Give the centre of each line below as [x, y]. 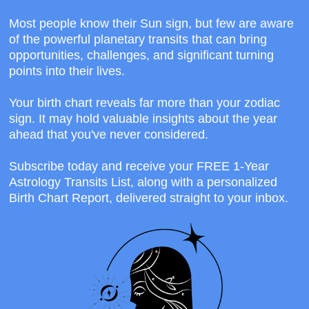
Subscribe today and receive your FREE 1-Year [139, 167]
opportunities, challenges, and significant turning [142, 56]
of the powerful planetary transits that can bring [138, 40]
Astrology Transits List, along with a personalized [143, 182]
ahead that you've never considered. [109, 135]
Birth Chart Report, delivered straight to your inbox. [149, 198]
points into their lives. [67, 71]
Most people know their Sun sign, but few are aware [152, 24]
